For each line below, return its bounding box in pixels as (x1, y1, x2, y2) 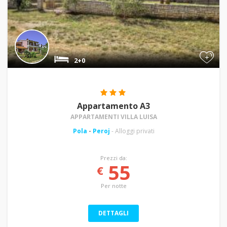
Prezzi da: (100, 154, 127, 162)
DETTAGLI (98, 208, 129, 217)
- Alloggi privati (111, 126, 155, 135)
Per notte (100, 181, 127, 190)
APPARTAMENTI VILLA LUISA (70, 112, 157, 121)
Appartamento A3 (77, 100, 150, 111)
